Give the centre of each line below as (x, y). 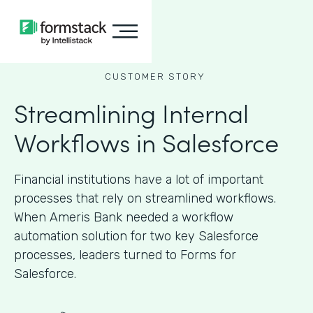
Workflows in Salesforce (146, 141)
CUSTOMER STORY (155, 77)
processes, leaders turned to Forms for (125, 255)
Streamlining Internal (131, 112)
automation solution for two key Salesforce (136, 236)
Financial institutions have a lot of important (139, 180)
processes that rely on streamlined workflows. (145, 198)
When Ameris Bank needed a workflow (124, 217)
